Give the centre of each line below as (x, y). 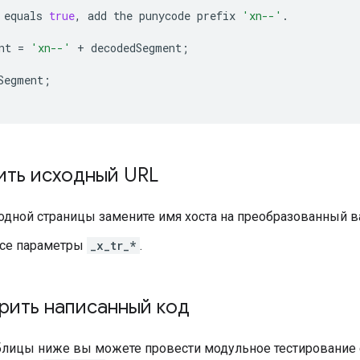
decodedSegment (136, 47)
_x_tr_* (113, 245)
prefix (216, 15)
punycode (165, 15)
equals (23, 15)
